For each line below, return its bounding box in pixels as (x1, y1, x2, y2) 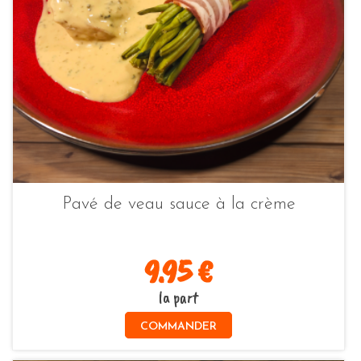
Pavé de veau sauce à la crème (61, 195, 296, 214)
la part (159, 288, 198, 309)
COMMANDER (140, 320, 217, 333)
